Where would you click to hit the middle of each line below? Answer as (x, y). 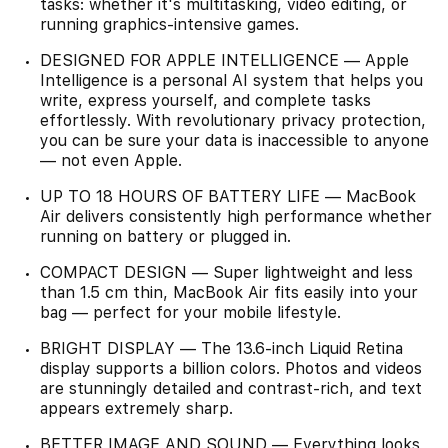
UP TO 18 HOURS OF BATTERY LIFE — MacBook (228, 196)
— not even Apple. (111, 160)
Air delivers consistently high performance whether (236, 216)
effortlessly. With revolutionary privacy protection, (233, 120)
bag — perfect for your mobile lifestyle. (190, 312)
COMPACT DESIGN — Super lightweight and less (226, 272)
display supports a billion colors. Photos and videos (231, 368)
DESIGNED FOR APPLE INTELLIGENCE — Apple (224, 60)
